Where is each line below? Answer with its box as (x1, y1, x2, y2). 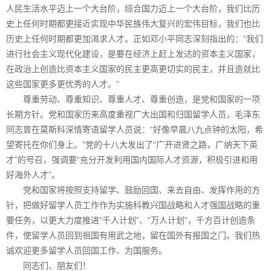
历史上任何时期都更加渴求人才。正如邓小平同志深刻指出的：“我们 (6, 33, 263, 44)
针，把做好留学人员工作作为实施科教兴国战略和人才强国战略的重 (6, 200, 260, 210)
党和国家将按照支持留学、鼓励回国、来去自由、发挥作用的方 (6, 184, 260, 195)
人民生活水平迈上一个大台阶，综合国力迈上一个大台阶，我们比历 (6, 3, 260, 13)
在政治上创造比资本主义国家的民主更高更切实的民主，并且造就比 (6, 64, 260, 74)
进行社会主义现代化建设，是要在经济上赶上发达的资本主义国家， (6, 48, 260, 59)
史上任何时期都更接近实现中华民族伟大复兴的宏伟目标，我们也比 (6, 18, 260, 28)
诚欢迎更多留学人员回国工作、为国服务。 (6, 245, 167, 255)
